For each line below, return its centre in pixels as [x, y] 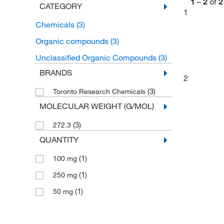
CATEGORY [60, 6]
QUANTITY [59, 139]
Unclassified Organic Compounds [97, 57]
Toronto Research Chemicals [100, 91]
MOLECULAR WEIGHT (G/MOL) [96, 106]
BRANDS [55, 72]
